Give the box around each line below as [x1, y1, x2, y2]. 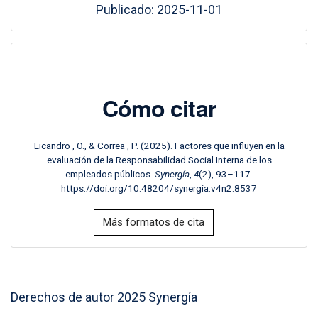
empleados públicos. [65, 168, 155, 180]
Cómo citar [102, 92, 216, 125]
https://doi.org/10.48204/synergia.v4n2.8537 [61, 182, 257, 194]
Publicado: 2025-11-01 [96, 2, 222, 18]
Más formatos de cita [103, 216, 204, 229]
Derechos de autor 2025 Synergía [11, 290, 197, 305]
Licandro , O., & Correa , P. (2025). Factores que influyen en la [33, 140, 285, 152]
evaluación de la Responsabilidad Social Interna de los [46, 154, 272, 166]
